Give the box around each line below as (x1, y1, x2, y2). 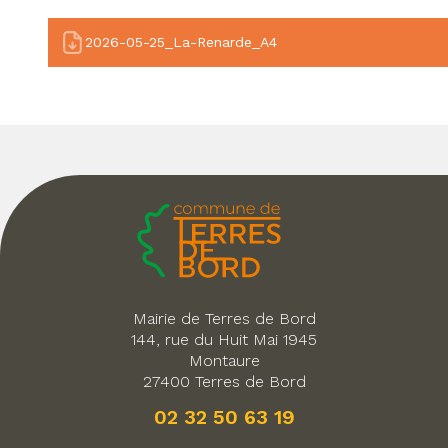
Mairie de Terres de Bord (132, 309, 316, 329)
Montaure (188, 351, 260, 371)
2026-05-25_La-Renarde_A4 (85, 34, 277, 51)
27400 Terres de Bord (142, 372, 306, 392)
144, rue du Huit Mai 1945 (131, 330, 317, 350)
